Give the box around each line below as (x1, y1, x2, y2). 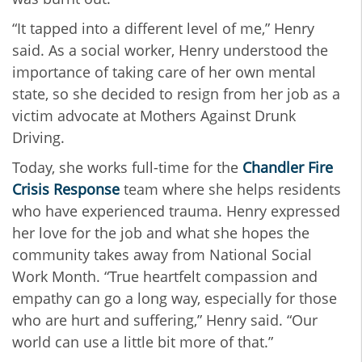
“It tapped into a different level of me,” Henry (12, 19, 314, 39)
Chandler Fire (242, 158, 333, 178)
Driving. (12, 128, 65, 148)
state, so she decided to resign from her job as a (12, 84, 340, 104)
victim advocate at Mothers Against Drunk (12, 106, 296, 126)
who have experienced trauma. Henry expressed (12, 201, 340, 221)
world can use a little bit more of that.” (12, 332, 273, 352)
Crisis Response (12, 179, 120, 200)
